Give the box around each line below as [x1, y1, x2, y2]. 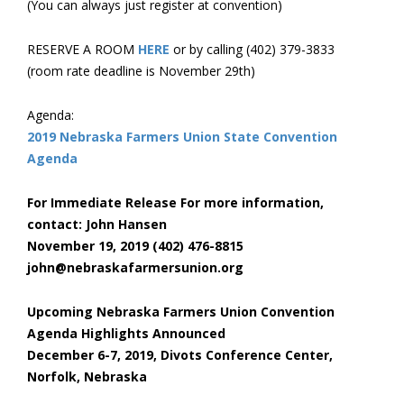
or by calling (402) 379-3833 [170, 41, 335, 58]
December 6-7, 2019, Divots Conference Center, [27, 346, 333, 363]
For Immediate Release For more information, [27, 194, 324, 211]
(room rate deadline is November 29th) [27, 62, 255, 79]
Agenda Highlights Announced [27, 325, 225, 342]
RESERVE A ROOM [27, 41, 138, 58]
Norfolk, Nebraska [27, 368, 147, 385]
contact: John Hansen [27, 216, 167, 233]
